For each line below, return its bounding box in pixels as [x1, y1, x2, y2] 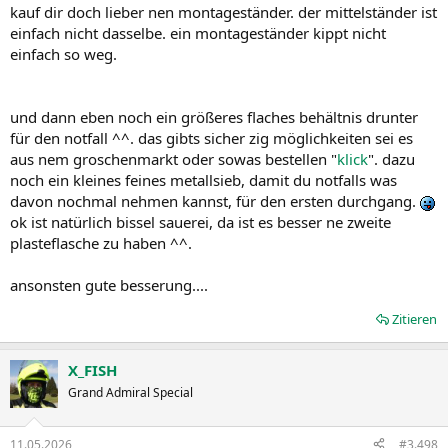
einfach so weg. [10, 44, 117, 64]
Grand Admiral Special [68, 384, 193, 401]
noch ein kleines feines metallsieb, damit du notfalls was [10, 170, 397, 190]
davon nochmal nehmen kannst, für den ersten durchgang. [10, 191, 420, 211]
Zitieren [392, 310, 437, 328]
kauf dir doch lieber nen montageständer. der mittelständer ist [10, 2, 437, 22]
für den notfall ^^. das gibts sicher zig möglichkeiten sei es [10, 128, 413, 148]
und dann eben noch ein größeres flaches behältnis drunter [10, 107, 418, 127]
